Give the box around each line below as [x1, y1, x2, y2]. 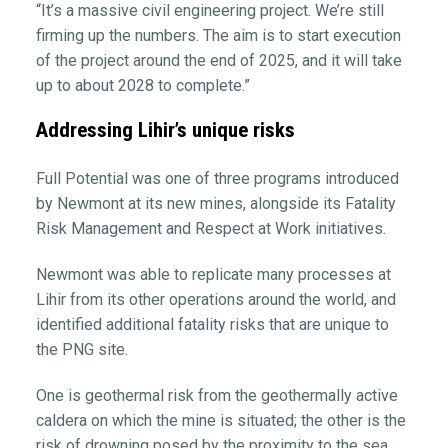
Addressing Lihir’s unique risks [35, 117, 295, 142]
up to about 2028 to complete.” [35, 75, 250, 95]
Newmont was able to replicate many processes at [35, 265, 391, 285]
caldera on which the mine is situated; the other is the [35, 410, 406, 430]
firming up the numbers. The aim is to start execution [35, 25, 401, 45]
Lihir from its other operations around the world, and [35, 290, 396, 310]
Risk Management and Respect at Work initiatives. [35, 219, 386, 239]
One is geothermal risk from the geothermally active [35, 385, 398, 405]
